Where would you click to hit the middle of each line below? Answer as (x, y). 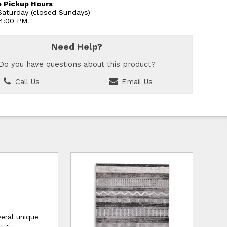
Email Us (136, 82)
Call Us (26, 82)
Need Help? (77, 47)
